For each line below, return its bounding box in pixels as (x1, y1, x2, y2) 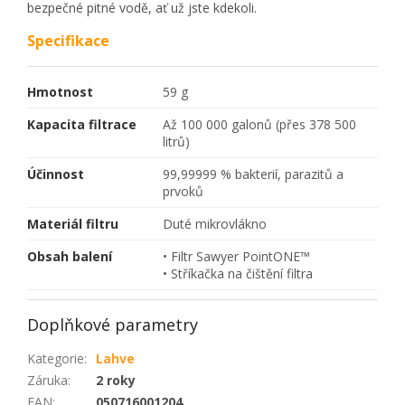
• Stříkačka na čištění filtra (163, 264, 313, 282)
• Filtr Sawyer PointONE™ (163, 247, 310, 265)
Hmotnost (27, 82, 93, 100)
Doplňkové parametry (27, 313, 198, 335)
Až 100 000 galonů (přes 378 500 (163, 115, 356, 133)
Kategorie (27, 349, 84, 367)
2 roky (96, 371, 136, 389)
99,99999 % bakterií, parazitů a (163, 165, 344, 183)
